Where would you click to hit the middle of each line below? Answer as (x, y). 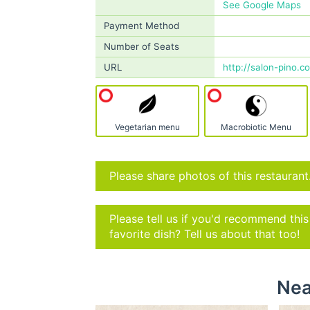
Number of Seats (142, 46)
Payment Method (142, 26)
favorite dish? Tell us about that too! (204, 234)
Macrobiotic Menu (256, 127)
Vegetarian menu (147, 127)
